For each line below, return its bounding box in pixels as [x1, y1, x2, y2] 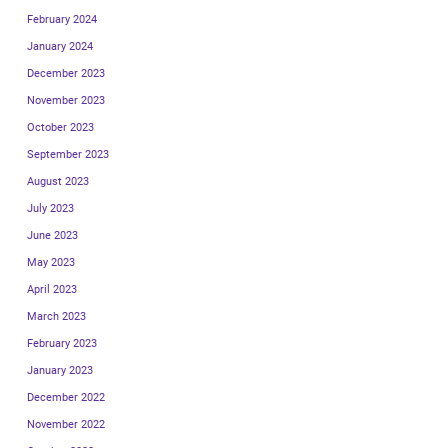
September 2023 [27, 147, 109, 161]
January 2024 [27, 39, 93, 53]
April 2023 [27, 282, 77, 296]
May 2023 [27, 255, 75, 269]
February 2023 [27, 336, 97, 350]
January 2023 [27, 363, 93, 377]
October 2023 [27, 120, 94, 134]
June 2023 [27, 228, 78, 242]
